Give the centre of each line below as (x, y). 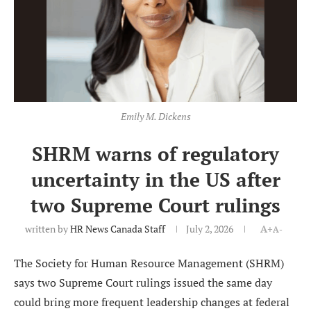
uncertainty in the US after (155, 180)
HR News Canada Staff (118, 229)
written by (48, 229)
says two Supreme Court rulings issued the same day (143, 283)
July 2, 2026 (210, 229)
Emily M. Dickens (155, 117)
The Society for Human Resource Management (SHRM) (149, 263)
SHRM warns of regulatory (155, 154)
